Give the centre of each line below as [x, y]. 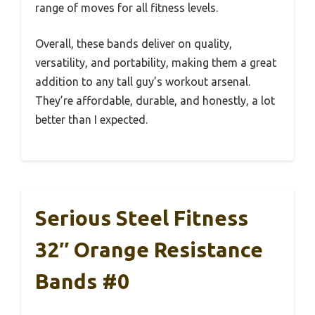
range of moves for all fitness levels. [127, 8]
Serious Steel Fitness [142, 218]
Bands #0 [82, 282]
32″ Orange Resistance [149, 250]
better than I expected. [91, 120]
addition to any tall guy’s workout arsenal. [143, 82]
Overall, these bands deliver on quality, [134, 44]
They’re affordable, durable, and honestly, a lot [155, 101]
